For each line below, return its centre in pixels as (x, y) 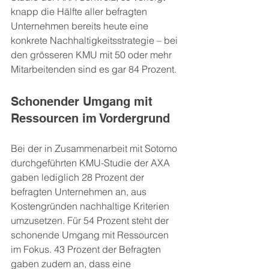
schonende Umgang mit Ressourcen (91, 235)
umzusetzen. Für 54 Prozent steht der (91, 220)
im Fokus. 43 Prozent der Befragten (87, 249)
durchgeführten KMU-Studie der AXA (92, 163)
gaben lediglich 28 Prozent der (79, 177)
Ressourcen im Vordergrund (90, 118)
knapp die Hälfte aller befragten (80, 11)
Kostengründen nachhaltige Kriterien (91, 206)
